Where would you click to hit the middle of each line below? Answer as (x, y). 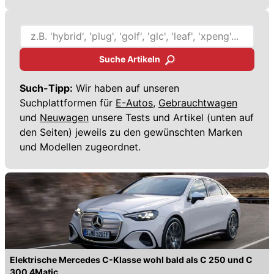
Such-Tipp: (46, 88)
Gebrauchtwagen (198, 102)
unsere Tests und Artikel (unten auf (173, 117)
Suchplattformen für (66, 102)
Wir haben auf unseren (126, 88)
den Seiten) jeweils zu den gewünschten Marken (131, 132)
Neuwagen (64, 117)
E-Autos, (135, 102)
